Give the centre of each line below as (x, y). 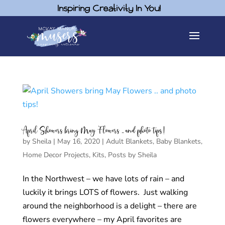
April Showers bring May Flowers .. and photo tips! (94, 130)
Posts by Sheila (132, 155)
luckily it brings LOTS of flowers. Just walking (105, 192)
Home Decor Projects (55, 155)
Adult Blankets (129, 141)
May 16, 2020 (78, 141)
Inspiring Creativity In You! (110, 8)
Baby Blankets (178, 141)
